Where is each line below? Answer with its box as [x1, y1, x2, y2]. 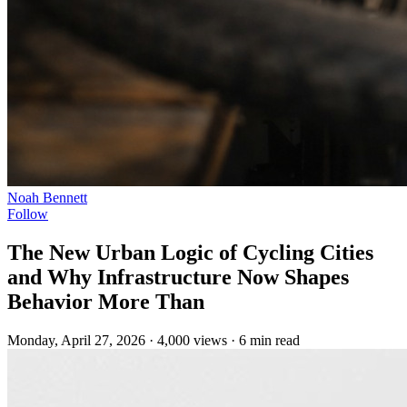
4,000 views [157, 332, 227, 348]
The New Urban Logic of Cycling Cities [7, 240, 373, 264]
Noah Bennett [7, 190, 87, 205]
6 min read [239, 332, 300, 348]
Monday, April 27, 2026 [7, 332, 145, 348]
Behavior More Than [7, 289, 204, 313]
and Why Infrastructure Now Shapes [7, 264, 349, 289]
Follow [7, 206, 48, 222]
